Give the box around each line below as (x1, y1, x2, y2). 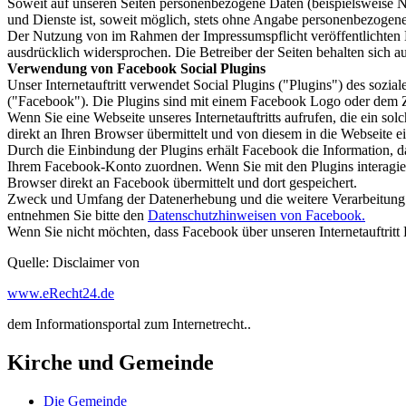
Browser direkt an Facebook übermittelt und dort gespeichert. (7, 175, 357, 191)
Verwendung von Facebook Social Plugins (7, 61, 266, 77)
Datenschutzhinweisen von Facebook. (148, 208, 365, 224)
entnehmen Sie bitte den (7, 208, 148, 224)
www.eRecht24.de (7, 285, 114, 302)
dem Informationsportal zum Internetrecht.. (7, 316, 251, 333)
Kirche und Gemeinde (7, 351, 214, 375)
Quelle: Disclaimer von (7, 255, 140, 271)
